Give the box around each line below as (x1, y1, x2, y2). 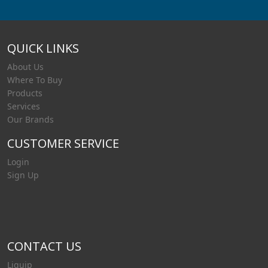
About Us (7, 61, 44, 73)
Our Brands (7, 114, 54, 126)
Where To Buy (7, 74, 62, 86)
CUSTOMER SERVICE (7, 135, 119, 152)
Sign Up (7, 169, 39, 181)
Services (7, 100, 40, 112)
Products (7, 87, 42, 99)
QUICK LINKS (7, 40, 79, 57)
